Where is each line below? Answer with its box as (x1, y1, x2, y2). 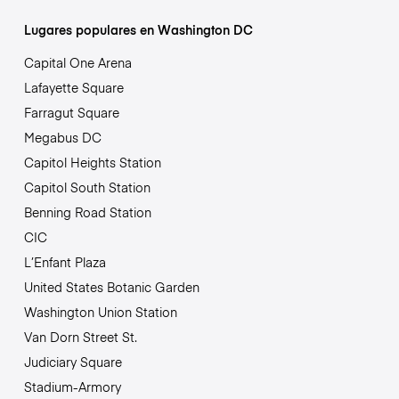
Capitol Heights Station (23, 152, 161, 171)
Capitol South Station (23, 177, 151, 196)
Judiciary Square (23, 352, 122, 370)
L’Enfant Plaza (23, 252, 106, 271)
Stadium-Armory (23, 377, 121, 395)
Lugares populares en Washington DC (23, 20, 253, 38)
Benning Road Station (23, 202, 151, 221)
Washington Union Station (23, 302, 177, 321)
